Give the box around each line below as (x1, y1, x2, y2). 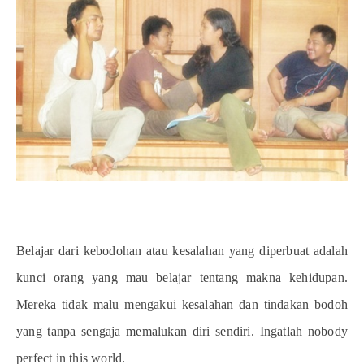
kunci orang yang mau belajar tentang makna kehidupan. (16, 271, 348, 285)
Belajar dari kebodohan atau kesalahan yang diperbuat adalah (16, 244, 348, 258)
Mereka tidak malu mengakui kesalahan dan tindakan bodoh (16, 297, 348, 312)
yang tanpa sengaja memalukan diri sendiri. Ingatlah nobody (16, 324, 348, 339)
